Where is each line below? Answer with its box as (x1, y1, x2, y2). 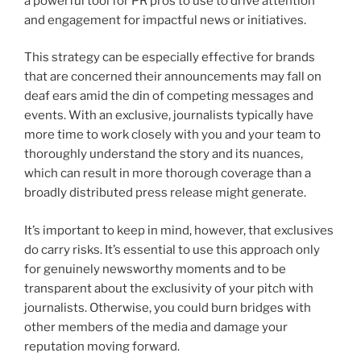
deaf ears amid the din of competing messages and (24, 89, 313, 103)
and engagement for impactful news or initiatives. (24, 12, 306, 27)
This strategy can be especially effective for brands (24, 50, 315, 64)
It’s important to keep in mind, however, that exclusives (24, 222, 334, 238)
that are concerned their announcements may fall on (24, 69, 322, 84)
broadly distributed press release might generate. (24, 185, 306, 200)
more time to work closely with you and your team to (24, 127, 321, 142)
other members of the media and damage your (24, 319, 288, 334)
